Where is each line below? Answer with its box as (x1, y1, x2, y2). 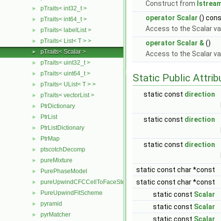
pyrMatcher (40, 211, 71, 218)
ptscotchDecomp (40, 146, 85, 153)
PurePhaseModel (40, 168, 87, 175)
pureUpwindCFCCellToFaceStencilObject (40, 179, 152, 185)
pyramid (40, 200, 62, 207)
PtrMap (40, 135, 60, 142)
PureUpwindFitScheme (40, 189, 103, 196)
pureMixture (40, 157, 73, 164)
